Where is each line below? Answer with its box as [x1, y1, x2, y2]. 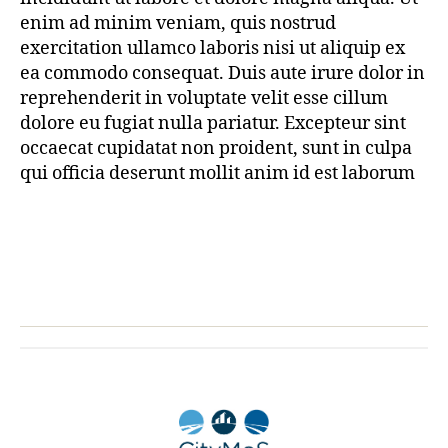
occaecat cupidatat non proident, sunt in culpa [20, 136, 412, 160]
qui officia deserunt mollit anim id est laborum [20, 161, 415, 185]
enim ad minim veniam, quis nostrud [20, 11, 336, 35]
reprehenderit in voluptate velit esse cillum [20, 86, 388, 110]
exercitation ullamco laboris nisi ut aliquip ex [20, 36, 405, 60]
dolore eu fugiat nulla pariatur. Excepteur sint [20, 111, 406, 135]
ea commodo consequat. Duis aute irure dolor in [20, 61, 425, 85]
